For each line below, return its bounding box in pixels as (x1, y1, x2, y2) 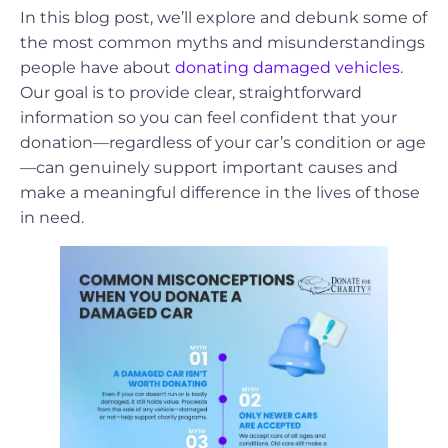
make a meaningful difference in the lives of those (20, 182, 420, 202)
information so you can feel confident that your (20, 107, 397, 127)
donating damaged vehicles (171, 57, 400, 77)
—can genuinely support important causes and (20, 157, 398, 177)
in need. (20, 207, 84, 227)
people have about (20, 57, 171, 77)
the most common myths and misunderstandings (20, 32, 425, 52)
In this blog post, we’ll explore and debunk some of (20, 7, 427, 27)
